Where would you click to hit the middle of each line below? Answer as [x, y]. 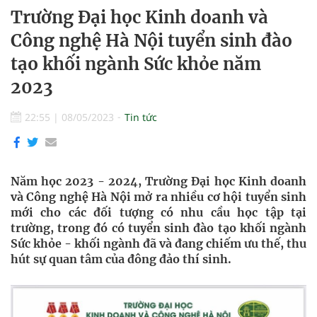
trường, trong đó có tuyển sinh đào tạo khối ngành [158, 228]
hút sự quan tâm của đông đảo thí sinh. [121, 259]
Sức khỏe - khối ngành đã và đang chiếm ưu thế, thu [158, 243]
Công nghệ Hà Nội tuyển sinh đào [151, 41]
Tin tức [141, 117]
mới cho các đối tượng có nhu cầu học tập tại [158, 212]
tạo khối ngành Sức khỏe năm [136, 64]
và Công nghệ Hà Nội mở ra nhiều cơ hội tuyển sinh [158, 197]
